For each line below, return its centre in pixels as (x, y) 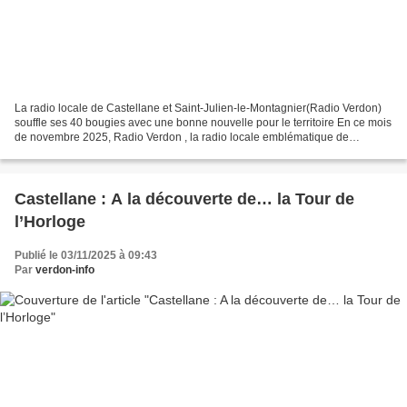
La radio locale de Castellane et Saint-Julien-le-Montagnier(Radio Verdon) (198, 108)
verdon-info (65, 269)
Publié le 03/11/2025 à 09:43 (86, 255)
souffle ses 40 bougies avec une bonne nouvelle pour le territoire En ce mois (203, 122)
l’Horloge (50, 221)
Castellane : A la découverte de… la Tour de (63, 199)
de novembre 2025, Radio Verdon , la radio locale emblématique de (182, 137)
